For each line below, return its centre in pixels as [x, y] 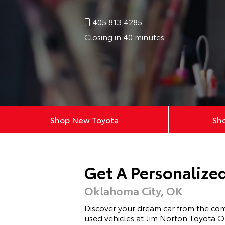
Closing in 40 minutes [124, 37]
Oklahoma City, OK [133, 191]
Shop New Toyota [84, 120]
